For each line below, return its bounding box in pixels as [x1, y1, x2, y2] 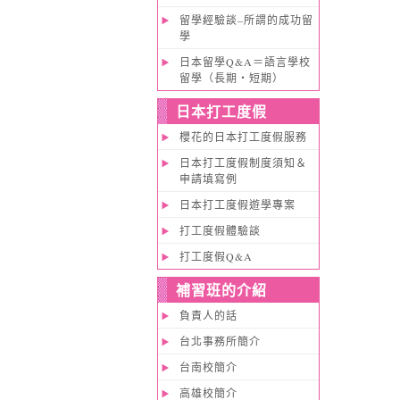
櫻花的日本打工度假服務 [179, 129, 307, 144]
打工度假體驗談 [179, 223, 261, 237]
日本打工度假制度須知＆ [179, 155, 307, 170]
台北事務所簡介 [179, 334, 261, 348]
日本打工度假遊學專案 [179, 197, 296, 212]
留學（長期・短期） [179, 71, 284, 85]
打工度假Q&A [179, 249, 253, 263]
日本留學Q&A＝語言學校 [179, 54, 311, 69]
